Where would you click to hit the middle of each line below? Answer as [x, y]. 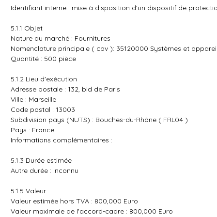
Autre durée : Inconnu [45, 170]
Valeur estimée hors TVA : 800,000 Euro [74, 201]
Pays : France [32, 130]
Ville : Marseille [33, 99]
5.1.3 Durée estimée [41, 160]
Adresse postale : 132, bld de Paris [65, 89]
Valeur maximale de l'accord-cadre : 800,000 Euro [92, 211]
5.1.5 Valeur [28, 191]
